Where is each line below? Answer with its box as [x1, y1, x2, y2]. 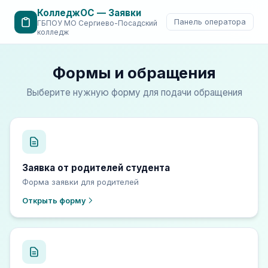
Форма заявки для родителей [22, 177, 139, 187]
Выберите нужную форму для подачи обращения [26, 87, 242, 98]
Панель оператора [174, 17, 246, 26]
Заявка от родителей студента [22, 162, 170, 173]
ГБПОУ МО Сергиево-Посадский [37, 19, 157, 28]
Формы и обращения [52, 63, 216, 82]
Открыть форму [22, 196, 86, 205]
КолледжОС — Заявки [37, 7, 141, 19]
